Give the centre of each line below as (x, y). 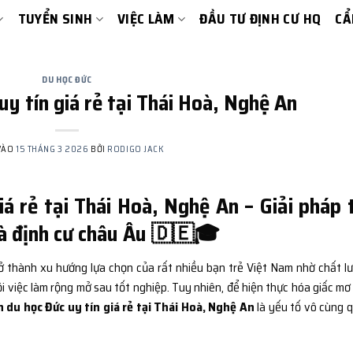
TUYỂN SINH (55, 19)
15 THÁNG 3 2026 (52, 149)
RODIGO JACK (136, 149)
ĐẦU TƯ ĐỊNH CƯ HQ (260, 19)
